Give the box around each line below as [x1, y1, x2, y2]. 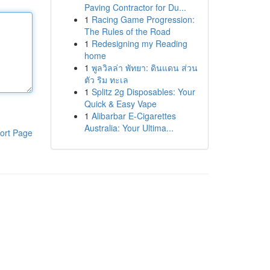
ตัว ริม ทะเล [84, 74, 128, 86]
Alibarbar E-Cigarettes [91, 110, 176, 122]
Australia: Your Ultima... [84, 122, 174, 134]
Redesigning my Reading [91, 37, 187, 49]
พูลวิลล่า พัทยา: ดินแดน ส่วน [91, 61, 198, 74]
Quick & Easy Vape [84, 98, 157, 110]
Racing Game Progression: [91, 13, 195, 25]
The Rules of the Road [84, 25, 171, 37]
